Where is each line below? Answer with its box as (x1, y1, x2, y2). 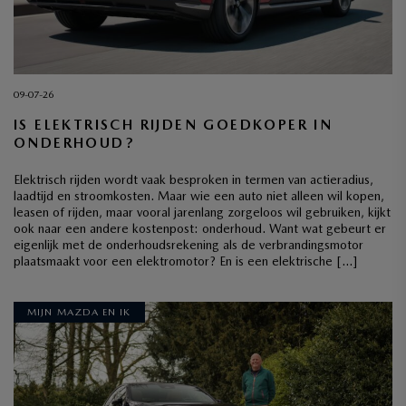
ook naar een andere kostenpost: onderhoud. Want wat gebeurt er (14, 220, 386, 236)
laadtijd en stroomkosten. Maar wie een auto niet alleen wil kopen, (14, 188, 384, 203)
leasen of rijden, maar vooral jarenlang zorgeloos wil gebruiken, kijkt (14, 204, 391, 219)
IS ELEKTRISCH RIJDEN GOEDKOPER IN (14, 115, 333, 133)
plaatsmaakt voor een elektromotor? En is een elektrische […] (14, 253, 357, 268)
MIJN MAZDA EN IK (27, 305, 131, 318)
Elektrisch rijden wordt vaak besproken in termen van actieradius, (14, 171, 373, 187)
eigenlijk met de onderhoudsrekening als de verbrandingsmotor (14, 237, 363, 252)
